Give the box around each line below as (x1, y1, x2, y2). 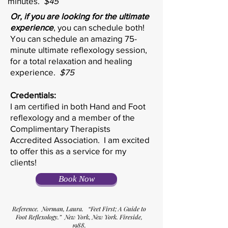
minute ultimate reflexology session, (10, 44, 147, 54)
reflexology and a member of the (10, 112, 135, 122)
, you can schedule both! (53, 22, 147, 32)
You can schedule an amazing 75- (10, 33, 137, 43)
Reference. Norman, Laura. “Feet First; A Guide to (12, 204, 146, 213)
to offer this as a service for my (10, 146, 126, 156)
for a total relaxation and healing (10, 55, 132, 66)
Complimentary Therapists (10, 123, 110, 133)
